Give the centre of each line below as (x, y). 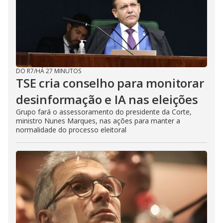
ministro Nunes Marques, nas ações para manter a (98, 121)
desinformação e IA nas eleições (107, 100)
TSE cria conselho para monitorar (110, 83)
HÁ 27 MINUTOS (58, 71)
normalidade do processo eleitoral (71, 130)
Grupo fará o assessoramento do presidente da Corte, (104, 112)
